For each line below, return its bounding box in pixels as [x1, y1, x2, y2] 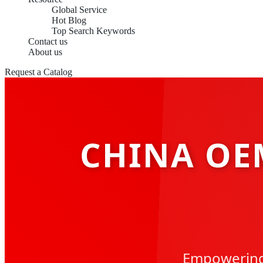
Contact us [28, 36, 68, 46]
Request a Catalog [5, 67, 72, 77]
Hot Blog [52, 15, 86, 25]
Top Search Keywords [52, 26, 135, 36]
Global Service [52, 5, 107, 15]
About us [28, 47, 62, 57]
